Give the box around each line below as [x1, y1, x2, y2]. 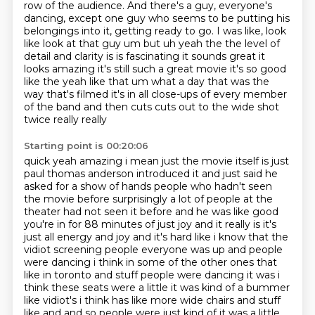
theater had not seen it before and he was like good [23, 205, 278, 218]
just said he [222, 167, 278, 180]
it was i [246, 269, 280, 281]
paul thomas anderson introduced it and [23, 167, 223, 180]
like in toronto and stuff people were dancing [23, 269, 247, 281]
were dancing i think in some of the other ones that [23, 256, 277, 269]
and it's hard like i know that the [132, 231, 288, 243]
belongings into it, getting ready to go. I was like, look [23, 25, 286, 37]
